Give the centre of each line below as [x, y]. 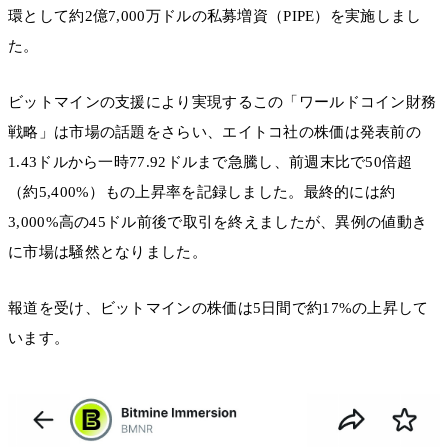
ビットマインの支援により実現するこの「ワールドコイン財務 [222, 102]
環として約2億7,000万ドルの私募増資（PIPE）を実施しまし [215, 15]
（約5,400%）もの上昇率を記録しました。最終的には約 [202, 192]
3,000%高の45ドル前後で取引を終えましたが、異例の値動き [218, 222]
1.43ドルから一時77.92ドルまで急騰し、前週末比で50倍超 [210, 162]
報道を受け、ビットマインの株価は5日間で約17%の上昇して [218, 308]
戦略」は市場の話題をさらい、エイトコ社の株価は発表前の [215, 132]
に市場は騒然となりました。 [107, 252]
